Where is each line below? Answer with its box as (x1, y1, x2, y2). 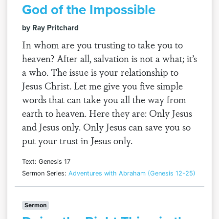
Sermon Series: (22, 170, 68, 177)
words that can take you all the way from (22, 92, 186, 106)
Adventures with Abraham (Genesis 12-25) (68, 170, 196, 177)
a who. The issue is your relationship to (22, 65, 178, 79)
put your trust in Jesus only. (22, 133, 132, 147)
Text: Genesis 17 (22, 158, 70, 165)
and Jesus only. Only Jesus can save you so (22, 120, 191, 133)
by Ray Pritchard (22, 22, 79, 33)
